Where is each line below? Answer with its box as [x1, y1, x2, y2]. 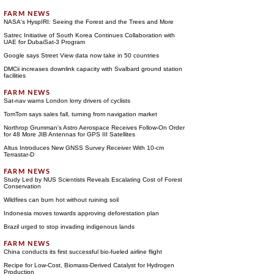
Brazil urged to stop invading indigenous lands [3, 223, 135, 230]
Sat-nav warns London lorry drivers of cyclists [3, 97, 130, 104]
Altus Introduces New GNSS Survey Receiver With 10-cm [3, 144, 164, 151]
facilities [3, 72, 26, 79]
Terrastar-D [3, 151, 34, 158]
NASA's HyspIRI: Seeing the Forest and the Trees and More [3, 18, 174, 25]
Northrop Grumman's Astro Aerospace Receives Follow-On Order [3, 124, 185, 131]
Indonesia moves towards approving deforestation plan [3, 210, 159, 217]
